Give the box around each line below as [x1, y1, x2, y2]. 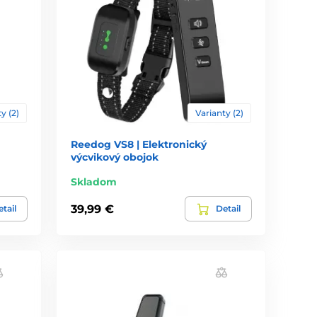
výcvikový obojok [71, 151, 159, 164]
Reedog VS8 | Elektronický [71, 138, 207, 151]
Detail [215, 203, 241, 214]
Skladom [71, 175, 117, 189]
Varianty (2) [195, 108, 243, 119]
